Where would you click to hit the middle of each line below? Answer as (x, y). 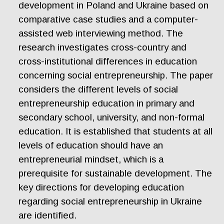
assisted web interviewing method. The (101, 33)
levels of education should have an (91, 145)
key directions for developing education (101, 187)
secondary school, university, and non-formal (112, 117)
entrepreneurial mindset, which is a (91, 159)
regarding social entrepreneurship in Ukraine (110, 201)
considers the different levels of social (98, 89)
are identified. (48, 215)
